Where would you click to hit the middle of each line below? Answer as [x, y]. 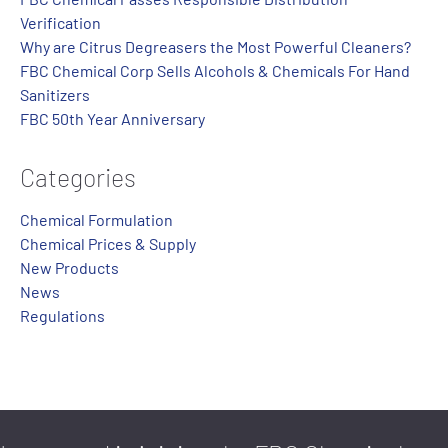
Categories [78, 177]
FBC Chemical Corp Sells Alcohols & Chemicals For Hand [215, 70]
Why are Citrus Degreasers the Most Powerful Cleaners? [215, 46]
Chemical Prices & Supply [108, 243]
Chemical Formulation [96, 219]
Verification [60, 22]
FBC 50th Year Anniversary [112, 118]
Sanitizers [55, 94]
